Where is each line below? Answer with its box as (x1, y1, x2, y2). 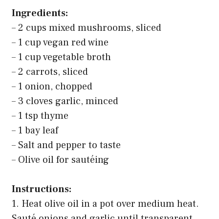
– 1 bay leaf (12, 124, 58, 137)
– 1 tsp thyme (12, 109, 68, 122)
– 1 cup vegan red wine (12, 36, 109, 49)
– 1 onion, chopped (12, 80, 92, 93)
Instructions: (12, 182, 71, 196)
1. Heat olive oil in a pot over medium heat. (12, 197, 199, 210)
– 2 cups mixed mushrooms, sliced (12, 21, 161, 34)
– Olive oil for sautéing (12, 153, 109, 166)
